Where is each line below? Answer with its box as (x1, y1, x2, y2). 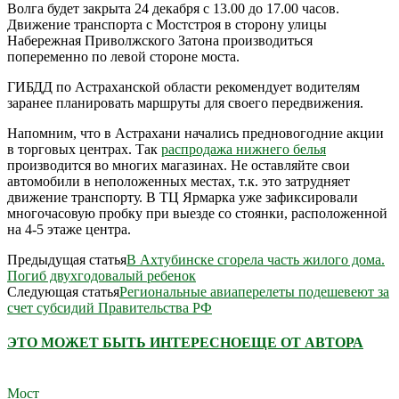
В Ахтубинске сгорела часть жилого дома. (126, 251, 385, 267)
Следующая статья (7, 283, 119, 299)
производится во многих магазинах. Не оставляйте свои (7, 157, 350, 173)
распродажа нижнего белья (161, 141, 326, 157)
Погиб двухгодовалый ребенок (7, 267, 196, 283)
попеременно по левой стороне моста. (7, 48, 240, 64)
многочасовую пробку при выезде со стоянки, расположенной (7, 205, 387, 221)
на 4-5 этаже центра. (7, 221, 131, 237)
